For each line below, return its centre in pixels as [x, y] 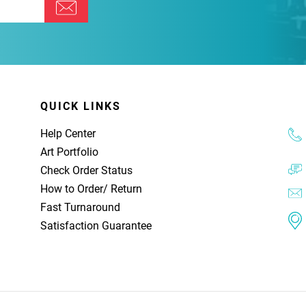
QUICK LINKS [81, 106]
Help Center [68, 134]
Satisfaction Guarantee [96, 226]
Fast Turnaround [80, 207]
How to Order [72, 189]
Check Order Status [86, 170]
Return [126, 189]
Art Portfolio [69, 152]
